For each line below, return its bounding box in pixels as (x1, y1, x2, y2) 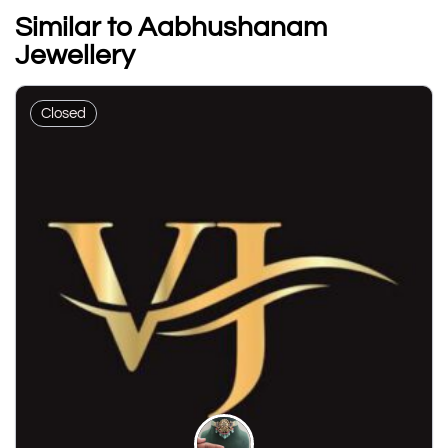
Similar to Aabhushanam (15, 12, 327, 42)
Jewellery (15, 40, 135, 70)
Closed (41, 105, 86, 121)
